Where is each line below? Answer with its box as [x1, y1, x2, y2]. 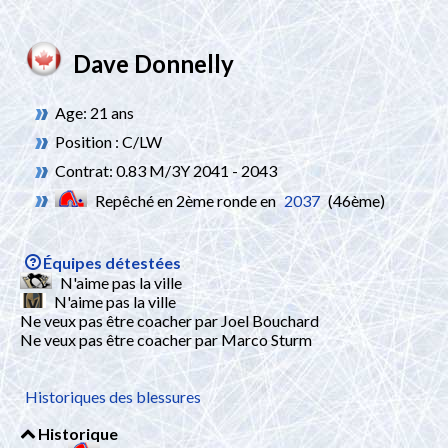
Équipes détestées [43, 253, 181, 272]
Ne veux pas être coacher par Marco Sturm [20, 330, 312, 349]
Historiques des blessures [25, 387, 201, 406]
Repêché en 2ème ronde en [92, 191, 279, 210]
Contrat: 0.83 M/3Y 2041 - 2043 [55, 161, 277, 180]
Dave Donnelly [73, 49, 234, 78]
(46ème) [325, 191, 385, 210]
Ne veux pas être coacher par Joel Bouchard [20, 311, 319, 330]
